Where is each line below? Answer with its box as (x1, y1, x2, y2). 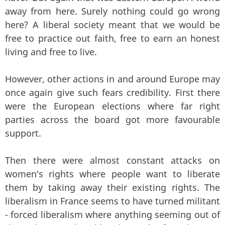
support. (5, 127, 41, 140)
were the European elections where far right (5, 100, 220, 113)
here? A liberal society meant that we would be (5, 19, 220, 31)
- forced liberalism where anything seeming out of (5, 208, 220, 221)
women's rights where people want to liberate (5, 168, 220, 180)
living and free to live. (5, 46, 97, 58)
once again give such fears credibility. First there (5, 86, 220, 99)
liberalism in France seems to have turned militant (5, 195, 220, 207)
